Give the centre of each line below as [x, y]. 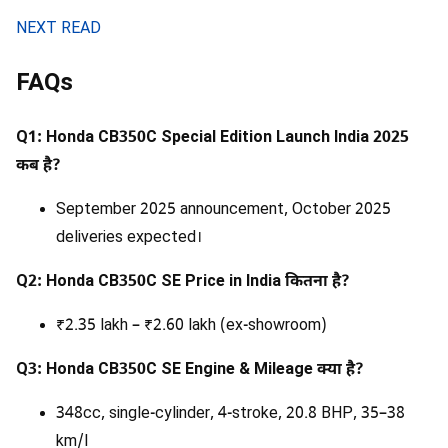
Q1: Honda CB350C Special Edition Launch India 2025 [212, 139]
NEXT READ [58, 29]
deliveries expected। [129, 239]
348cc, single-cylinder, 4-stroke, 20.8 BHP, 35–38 [230, 415]
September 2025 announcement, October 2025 [223, 211]
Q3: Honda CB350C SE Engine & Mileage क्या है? [190, 371]
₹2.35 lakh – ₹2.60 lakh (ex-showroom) [191, 327]
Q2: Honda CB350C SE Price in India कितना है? [183, 283]
